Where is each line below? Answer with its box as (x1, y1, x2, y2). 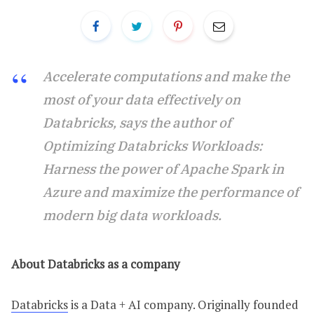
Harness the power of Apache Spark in (43, 160, 284, 177)
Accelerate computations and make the (43, 67, 289, 85)
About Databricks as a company (11, 255, 180, 272)
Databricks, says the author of (43, 114, 231, 131)
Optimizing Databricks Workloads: (43, 137, 263, 154)
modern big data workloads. (43, 206, 221, 224)
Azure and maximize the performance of (43, 183, 299, 200)
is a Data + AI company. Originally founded (68, 296, 299, 313)
